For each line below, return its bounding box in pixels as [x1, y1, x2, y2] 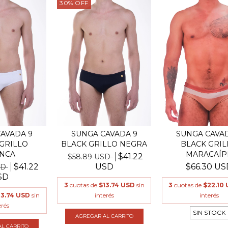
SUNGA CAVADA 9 [71, 129, 137, 138]
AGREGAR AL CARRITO [75, 212, 133, 219]
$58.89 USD [68, 152, 113, 161]
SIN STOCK [192, 208, 225, 216]
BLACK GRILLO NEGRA [61, 139, 148, 149]
